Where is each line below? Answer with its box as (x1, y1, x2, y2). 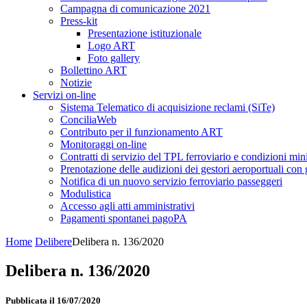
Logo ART (88, 40, 135, 51)
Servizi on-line (33, 89, 96, 101)
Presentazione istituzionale (88, 27, 201, 39)
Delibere (35, 236, 72, 247)
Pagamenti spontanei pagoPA (60, 212, 187, 224)
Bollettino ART (60, 64, 127, 76)
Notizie (60, 77, 92, 88)
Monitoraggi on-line (60, 138, 147, 150)
